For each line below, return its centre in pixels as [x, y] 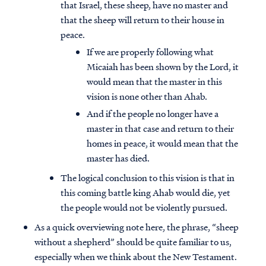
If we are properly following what [150, 52]
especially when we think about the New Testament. [136, 257]
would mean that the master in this [154, 82]
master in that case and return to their [160, 129]
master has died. [118, 158]
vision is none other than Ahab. [147, 96]
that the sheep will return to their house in [142, 20]
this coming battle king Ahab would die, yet [145, 193]
